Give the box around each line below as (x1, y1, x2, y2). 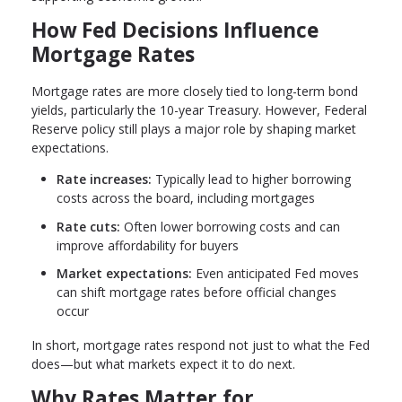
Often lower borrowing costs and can (120, 217, 340, 235)
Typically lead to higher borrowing (152, 170, 351, 188)
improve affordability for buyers (57, 236, 239, 254)
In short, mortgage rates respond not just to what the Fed (31, 336, 370, 354)
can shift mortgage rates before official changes (57, 284, 336, 301)
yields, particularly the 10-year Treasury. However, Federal (31, 101, 367, 119)
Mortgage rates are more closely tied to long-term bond (31, 83, 358, 100)
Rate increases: (57, 170, 152, 188)
